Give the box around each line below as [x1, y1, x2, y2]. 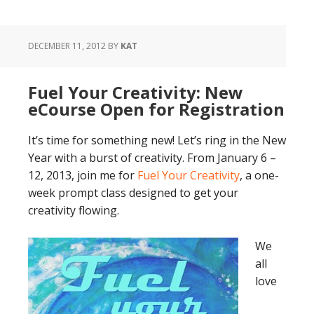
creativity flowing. [28, 203, 119, 219]
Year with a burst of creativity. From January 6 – [28, 150, 276, 166]
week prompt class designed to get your [28, 185, 238, 201]
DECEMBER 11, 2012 [28, 40, 106, 53]
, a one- [240, 168, 279, 184]
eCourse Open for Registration [28, 97, 285, 121]
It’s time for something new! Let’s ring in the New [28, 132, 286, 149]
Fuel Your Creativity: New [28, 81, 243, 104]
